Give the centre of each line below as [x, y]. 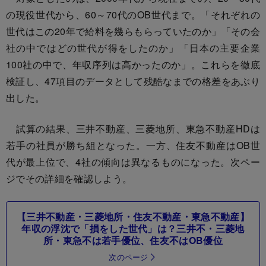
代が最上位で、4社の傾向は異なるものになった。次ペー [133, 161]
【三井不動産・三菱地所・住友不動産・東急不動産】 [133, 216]
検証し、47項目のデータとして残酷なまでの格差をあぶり [133, 81]
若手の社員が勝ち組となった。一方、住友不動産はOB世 [133, 145]
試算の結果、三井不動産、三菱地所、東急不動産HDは [133, 128]
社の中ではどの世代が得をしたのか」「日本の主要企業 [133, 47]
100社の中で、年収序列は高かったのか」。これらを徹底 [133, 64]
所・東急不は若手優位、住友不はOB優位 [133, 240]
